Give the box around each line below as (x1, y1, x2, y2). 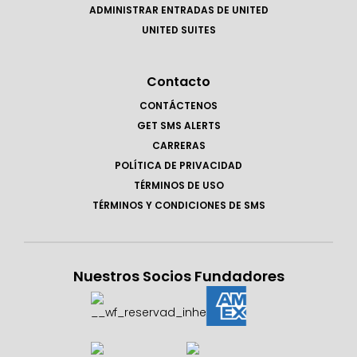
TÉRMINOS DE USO (133, 178, 224, 192)
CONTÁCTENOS (139, 99, 218, 112)
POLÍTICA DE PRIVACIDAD (115, 159, 242, 172)
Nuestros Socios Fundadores (73, 266, 284, 286)
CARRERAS (151, 139, 206, 152)
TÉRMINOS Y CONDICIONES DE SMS (92, 198, 265, 212)
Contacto (147, 73, 210, 91)
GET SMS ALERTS (136, 119, 221, 132)
